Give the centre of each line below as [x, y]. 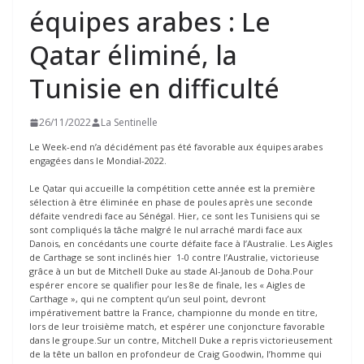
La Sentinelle [129, 123]
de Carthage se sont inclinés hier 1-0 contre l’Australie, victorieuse [174, 257]
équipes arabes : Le [150, 22]
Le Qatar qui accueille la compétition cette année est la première [172, 188]
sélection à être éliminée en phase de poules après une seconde [171, 201]
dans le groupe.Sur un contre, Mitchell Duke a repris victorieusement [181, 340]
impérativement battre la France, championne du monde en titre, [173, 312]
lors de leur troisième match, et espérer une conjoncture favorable [177, 326]
